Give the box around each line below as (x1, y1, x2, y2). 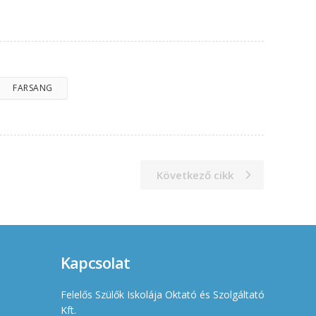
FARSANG (13, 82, 53, 95)
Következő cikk (157, 168, 233, 183)
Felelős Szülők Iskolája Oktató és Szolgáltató (60, 288, 265, 302)
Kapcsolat (60, 252, 130, 274)
